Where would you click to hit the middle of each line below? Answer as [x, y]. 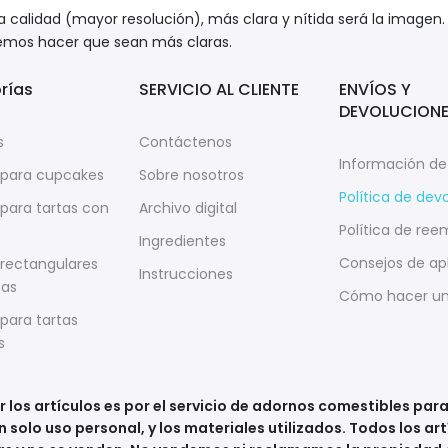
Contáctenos [185, 142]
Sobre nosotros [191, 175]
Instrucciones [186, 274]
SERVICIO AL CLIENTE [219, 89]
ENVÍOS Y [375, 89]
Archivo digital [188, 208]
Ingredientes [182, 241]
